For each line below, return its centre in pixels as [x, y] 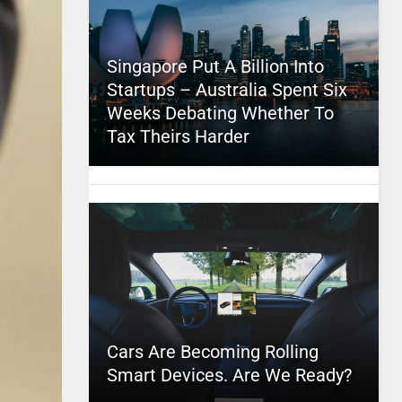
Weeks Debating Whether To [220, 113]
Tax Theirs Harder [178, 136]
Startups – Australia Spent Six [227, 90]
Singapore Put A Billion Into [215, 66]
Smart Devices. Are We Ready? [229, 375]
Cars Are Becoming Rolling [212, 352]
